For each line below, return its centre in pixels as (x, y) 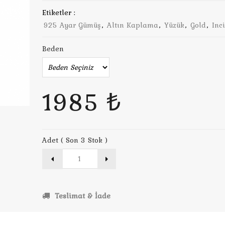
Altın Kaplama (133, 25)
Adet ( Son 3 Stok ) (75, 140)
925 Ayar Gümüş (72, 25)
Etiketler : (59, 13)
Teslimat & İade (81, 196)
